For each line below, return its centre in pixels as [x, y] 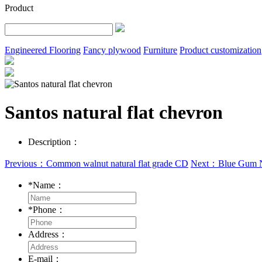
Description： [54, 142]
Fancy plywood [112, 50]
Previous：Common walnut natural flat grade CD [96, 163]
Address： [49, 234]
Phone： [50, 209]
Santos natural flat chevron [114, 113]
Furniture [160, 50]
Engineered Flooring [43, 50]
